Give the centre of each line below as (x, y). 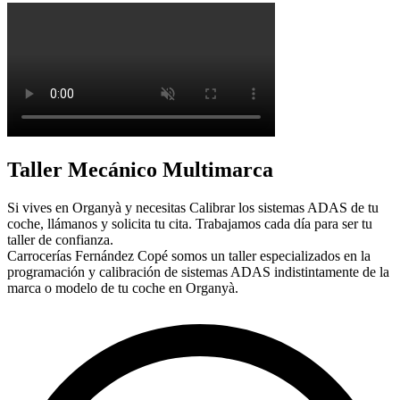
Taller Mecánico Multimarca (140, 169)
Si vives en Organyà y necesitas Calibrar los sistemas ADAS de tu (193, 207)
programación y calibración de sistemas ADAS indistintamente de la (198, 271)
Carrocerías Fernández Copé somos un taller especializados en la (189, 255)
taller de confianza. (60, 239)
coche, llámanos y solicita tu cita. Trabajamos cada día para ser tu (190, 223)
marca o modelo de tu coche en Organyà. (123, 287)
